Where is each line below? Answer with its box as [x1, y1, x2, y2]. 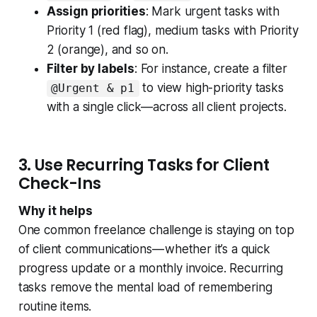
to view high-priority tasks [139, 81, 284, 96]
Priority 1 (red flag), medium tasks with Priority [46, 23, 299, 38]
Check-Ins [18, 173, 101, 195]
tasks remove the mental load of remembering [18, 280, 272, 295]
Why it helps [18, 204, 93, 219]
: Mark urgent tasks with [145, 4, 279, 19]
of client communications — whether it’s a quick [18, 242, 270, 257]
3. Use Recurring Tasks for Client [18, 154, 270, 177]
